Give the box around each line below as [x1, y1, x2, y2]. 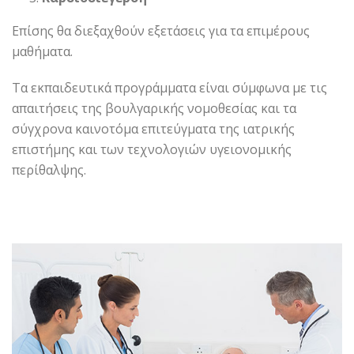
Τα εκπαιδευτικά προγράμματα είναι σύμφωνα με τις [12, 79, 327, 96]
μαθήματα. [12, 43, 73, 60]
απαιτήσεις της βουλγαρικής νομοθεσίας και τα [12, 100, 296, 117]
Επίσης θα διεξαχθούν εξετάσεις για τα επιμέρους [12, 22, 310, 40]
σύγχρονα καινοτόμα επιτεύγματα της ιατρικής [12, 120, 295, 137]
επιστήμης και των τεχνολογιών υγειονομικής [12, 141, 292, 158]
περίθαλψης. [12, 161, 86, 179]
